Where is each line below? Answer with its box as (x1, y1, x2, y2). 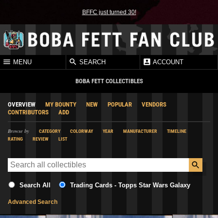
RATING (8, 135, 23, 142)
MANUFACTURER (123, 127, 157, 134)
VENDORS (142, 100, 166, 108)
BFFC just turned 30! (82, 9, 136, 16)
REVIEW (33, 135, 49, 142)
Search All (19, 181, 51, 189)
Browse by (8, 127, 29, 134)
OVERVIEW (8, 100, 36, 108)
